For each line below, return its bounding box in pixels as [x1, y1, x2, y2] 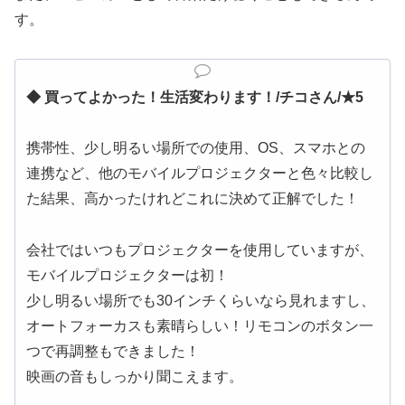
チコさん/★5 [279, 89, 363, 105]
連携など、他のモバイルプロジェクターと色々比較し [26, 165, 373, 181]
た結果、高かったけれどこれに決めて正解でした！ [26, 190, 359, 206]
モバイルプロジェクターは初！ [26, 267, 229, 283]
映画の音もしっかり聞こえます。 [26, 368, 243, 384]
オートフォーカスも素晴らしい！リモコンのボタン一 [26, 317, 373, 334]
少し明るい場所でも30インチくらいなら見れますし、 [26, 292, 375, 308]
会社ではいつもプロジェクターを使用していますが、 [26, 241, 373, 258]
